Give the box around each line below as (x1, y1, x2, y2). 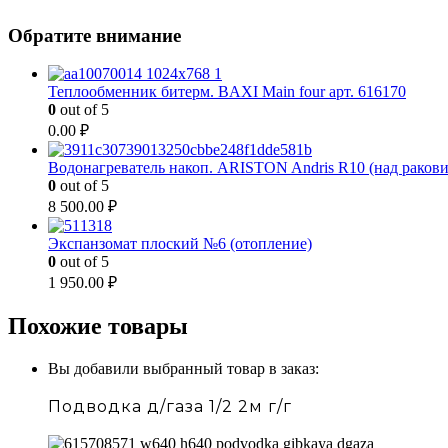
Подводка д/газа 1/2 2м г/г (48, 397, 292, 417)
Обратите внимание (8, 24, 181, 46)
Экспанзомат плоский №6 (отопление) (48, 235, 312, 253)
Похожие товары (8, 313, 188, 340)
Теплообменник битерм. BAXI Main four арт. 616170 (48, 83, 406, 101)
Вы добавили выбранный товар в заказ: (48, 360, 319, 378)
